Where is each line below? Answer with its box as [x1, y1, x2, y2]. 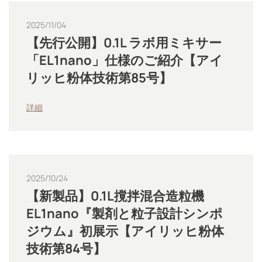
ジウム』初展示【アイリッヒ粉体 [26, 222, 224, 240]
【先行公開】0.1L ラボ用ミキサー [26, 34, 222, 51]
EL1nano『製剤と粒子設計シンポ [26, 205, 223, 222]
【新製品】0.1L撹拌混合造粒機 [26, 187, 204, 205]
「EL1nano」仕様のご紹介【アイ [26, 51, 223, 69]
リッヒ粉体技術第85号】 [26, 69, 172, 87]
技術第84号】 [26, 240, 106, 257]
